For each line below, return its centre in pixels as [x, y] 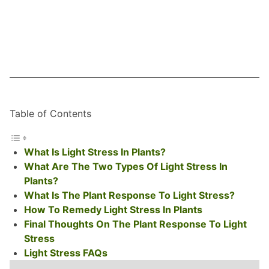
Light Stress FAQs [66, 252]
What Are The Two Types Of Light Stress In [126, 166]
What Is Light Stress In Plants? [95, 152]
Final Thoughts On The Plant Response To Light [135, 224]
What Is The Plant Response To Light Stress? [129, 195]
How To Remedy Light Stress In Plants [113, 209]
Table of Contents [50, 113]
